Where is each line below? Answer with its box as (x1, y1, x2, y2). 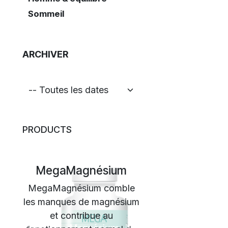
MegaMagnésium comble (28, 183, 135, 194)
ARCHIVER (22, 49, 68, 60)
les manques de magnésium (23, 196, 139, 208)
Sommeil (27, 8, 64, 19)
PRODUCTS (22, 124, 72, 135)
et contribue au (50, 210, 113, 221)
